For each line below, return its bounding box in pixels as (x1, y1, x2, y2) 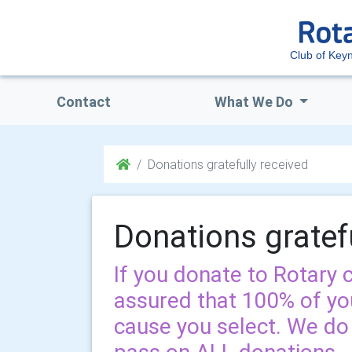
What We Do (214, 93, 296, 111)
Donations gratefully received (148, 156, 308, 172)
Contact (56, 93, 111, 111)
